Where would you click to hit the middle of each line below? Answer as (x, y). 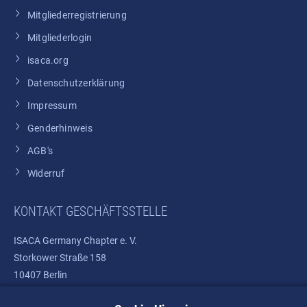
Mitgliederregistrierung (77, 15)
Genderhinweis (60, 128)
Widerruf (46, 173)
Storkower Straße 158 (63, 258)
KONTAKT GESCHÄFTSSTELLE (90, 211)
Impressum (52, 106)
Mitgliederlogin (60, 38)
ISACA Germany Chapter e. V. (81, 241)
